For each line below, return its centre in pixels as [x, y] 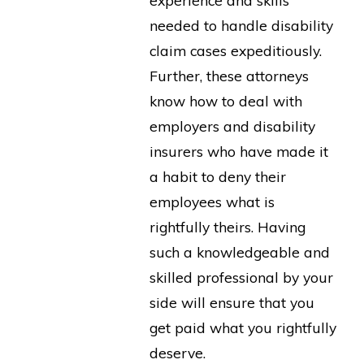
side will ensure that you [232, 302]
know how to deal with [225, 100]
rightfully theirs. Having [227, 226]
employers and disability [232, 126]
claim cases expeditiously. [235, 50]
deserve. [177, 352]
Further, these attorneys [229, 75]
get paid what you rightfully [243, 327]
